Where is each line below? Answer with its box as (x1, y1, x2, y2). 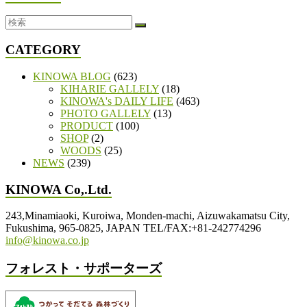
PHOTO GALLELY (60, 107, 151, 119)
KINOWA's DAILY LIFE (60, 95, 173, 107)
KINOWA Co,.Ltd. (5, 182, 112, 197)
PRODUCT (60, 119, 113, 132)
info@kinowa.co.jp (5, 234, 89, 247)
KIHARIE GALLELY (60, 82, 159, 95)
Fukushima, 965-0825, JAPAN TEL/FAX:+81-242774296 (5, 222, 261, 234)
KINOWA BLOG (33, 70, 111, 82)
